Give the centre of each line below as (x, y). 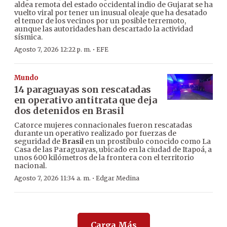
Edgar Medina (118, 178)
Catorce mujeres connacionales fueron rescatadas (103, 125)
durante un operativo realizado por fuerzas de (95, 134)
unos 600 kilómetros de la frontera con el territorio (104, 158)
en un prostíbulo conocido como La (147, 142)
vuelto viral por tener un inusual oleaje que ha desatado (111, 13)
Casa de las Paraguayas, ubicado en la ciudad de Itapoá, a (113, 150)
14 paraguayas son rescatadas (83, 90)
